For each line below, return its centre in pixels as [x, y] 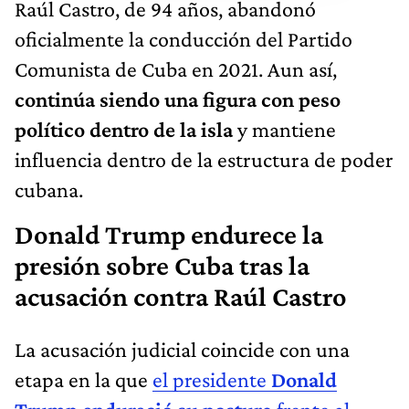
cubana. [49, 189]
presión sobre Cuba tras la [162, 265]
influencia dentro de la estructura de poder [204, 159]
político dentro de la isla [124, 129]
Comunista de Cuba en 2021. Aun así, [176, 68]
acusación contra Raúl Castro [181, 296]
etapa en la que [84, 379]
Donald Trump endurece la [169, 234]
